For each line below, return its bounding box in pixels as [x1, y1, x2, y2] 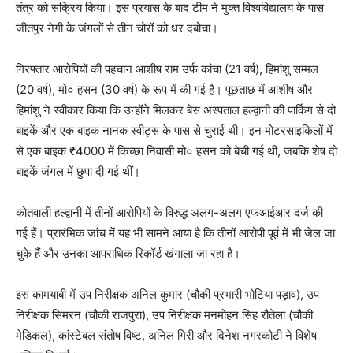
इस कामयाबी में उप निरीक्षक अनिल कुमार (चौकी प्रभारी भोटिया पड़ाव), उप [16, 286, 319, 302]
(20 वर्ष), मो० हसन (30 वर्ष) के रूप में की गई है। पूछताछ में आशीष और [16, 81, 313, 97]
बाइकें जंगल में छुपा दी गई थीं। [16, 163, 140, 179]
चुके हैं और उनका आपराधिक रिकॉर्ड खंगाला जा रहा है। [16, 245, 240, 261]
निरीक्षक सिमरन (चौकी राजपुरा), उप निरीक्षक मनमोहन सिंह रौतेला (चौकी [16, 307, 313, 322]
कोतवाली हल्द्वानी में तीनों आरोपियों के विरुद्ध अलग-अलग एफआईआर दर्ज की [16, 204, 323, 220]
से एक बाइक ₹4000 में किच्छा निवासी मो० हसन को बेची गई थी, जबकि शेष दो [16, 143, 337, 158]
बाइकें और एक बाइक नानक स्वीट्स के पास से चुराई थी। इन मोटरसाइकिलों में [16, 122, 333, 138]
